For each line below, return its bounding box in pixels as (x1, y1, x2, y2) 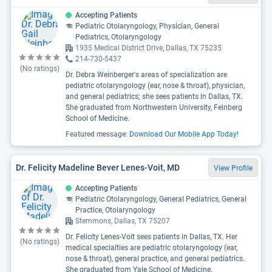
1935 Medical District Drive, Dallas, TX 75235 (75, 44, 222, 52)
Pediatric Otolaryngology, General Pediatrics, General (75, 195, 246, 203)
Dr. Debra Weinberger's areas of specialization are (66, 70, 227, 79)
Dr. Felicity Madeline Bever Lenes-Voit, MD (16, 162, 180, 172)
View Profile (214, 164, 253, 172)
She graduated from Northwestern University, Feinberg (66, 103, 242, 112)
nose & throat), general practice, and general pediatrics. (66, 254, 245, 263)
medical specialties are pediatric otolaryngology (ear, (66, 243, 237, 252)
